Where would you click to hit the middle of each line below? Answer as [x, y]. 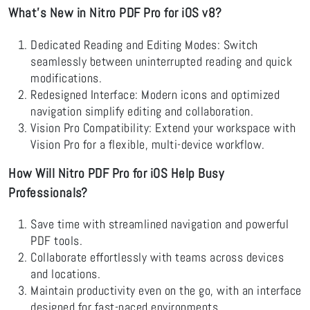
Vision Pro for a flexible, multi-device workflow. [148, 144]
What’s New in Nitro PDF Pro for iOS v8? [115, 13]
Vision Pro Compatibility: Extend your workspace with [163, 128]
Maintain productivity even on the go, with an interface [166, 290]
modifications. [66, 78]
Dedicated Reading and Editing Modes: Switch [144, 45]
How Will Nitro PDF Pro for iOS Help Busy [116, 173]
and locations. [65, 274]
